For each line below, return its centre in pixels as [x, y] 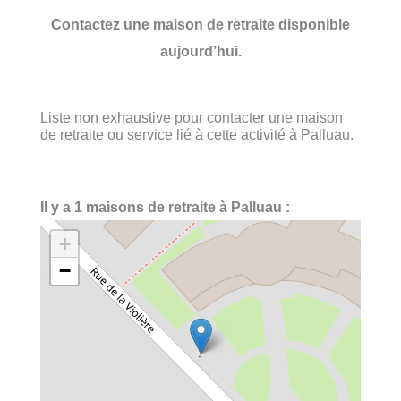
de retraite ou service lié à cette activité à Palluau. [197, 134]
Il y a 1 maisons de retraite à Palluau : [165, 207]
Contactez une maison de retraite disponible [200, 24]
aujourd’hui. [200, 51]
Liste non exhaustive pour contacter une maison [192, 117]
